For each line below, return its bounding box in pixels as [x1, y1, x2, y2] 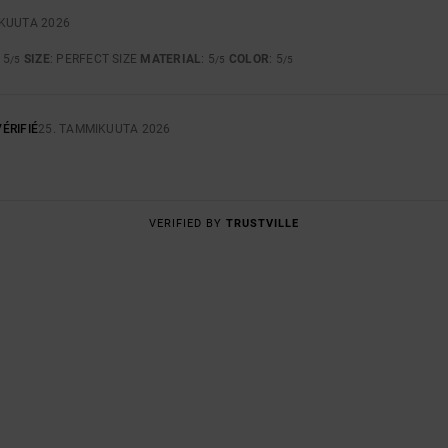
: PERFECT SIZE [49, 51, 141, 66]
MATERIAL [140, 51, 202, 66]
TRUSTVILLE [226, 216, 299, 230]
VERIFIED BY [149, 216, 226, 230]
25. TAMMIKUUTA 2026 [38, 122, 171, 137]
